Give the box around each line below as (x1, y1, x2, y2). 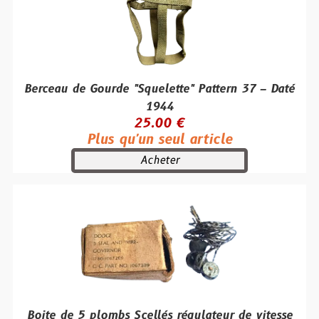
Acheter (140, 153, 179, 168)
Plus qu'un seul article (87, 130, 232, 149)
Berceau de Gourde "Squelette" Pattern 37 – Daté (24, 81, 295, 97)
